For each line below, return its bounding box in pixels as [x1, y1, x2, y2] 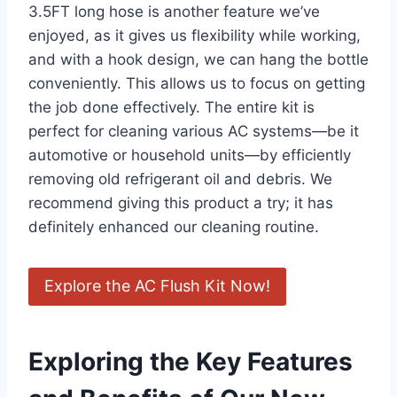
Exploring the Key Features [28, 346, 353, 377]
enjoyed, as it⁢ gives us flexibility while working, [28, 27, 361, 45]
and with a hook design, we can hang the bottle [28, 51, 369, 69]
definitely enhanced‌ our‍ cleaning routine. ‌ [28, 218, 323, 237]
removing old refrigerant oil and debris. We [28, 170, 332, 189]
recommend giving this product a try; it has [28, 194, 333, 213]
